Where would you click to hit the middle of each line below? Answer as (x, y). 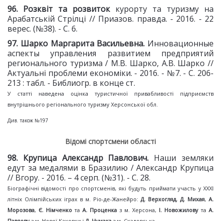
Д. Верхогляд (158, 199)
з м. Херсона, (138, 210)
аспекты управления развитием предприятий (110, 53)
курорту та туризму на (162, 9)
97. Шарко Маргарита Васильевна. (77, 43)
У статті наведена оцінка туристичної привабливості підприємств (110, 93)
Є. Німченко (55, 210)
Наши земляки (184, 158)
